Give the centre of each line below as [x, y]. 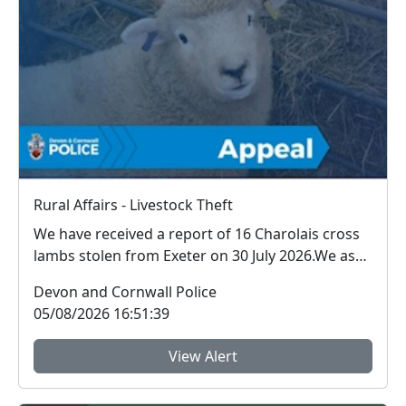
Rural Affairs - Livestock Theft [133, 205]
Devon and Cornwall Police [125, 292]
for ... [51, 278]
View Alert [203, 357]
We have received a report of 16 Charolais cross [197, 234]
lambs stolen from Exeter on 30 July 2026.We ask [198, 256]
